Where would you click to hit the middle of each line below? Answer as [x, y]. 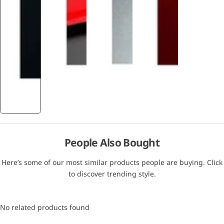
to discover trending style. [112, 173]
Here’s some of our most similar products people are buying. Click [112, 162]
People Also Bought [112, 142]
